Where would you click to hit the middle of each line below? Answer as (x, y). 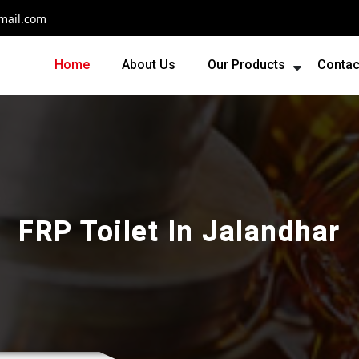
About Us (149, 65)
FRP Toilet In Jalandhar (179, 231)
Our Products (246, 65)
